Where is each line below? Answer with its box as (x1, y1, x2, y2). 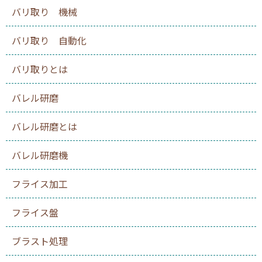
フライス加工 (12, 177, 68, 191)
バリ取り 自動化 (12, 33, 87, 48)
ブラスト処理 (12, 234, 68, 249)
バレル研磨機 (12, 148, 68, 163)
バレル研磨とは (12, 119, 77, 134)
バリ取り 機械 (12, 5, 77, 19)
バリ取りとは (12, 62, 68, 77)
